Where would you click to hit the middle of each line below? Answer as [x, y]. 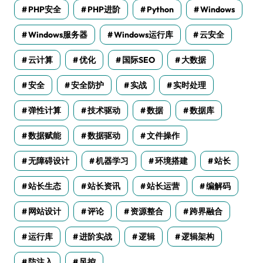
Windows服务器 [58, 34]
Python [160, 9]
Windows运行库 [144, 34]
